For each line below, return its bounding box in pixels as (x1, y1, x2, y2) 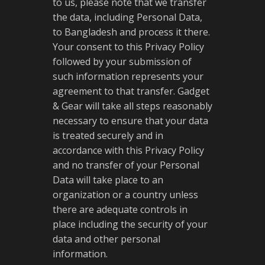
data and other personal (53, 232, 160, 245)
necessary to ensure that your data (53, 114, 208, 127)
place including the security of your (53, 218, 208, 231)
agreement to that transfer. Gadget (53, 85, 209, 98)
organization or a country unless (53, 188, 198, 201)
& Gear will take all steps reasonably (53, 99, 212, 112)
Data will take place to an (53, 173, 163, 186)
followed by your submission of (53, 55, 192, 68)
